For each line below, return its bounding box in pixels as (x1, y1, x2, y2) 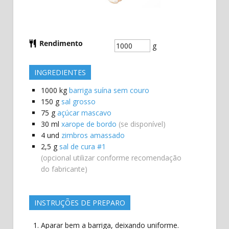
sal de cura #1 (59, 141, 106, 151)
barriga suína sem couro (68, 85, 149, 95)
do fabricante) (40, 164, 87, 174)
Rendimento (39, 38, 83, 48)
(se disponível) (118, 119, 166, 129)
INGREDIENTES (34, 67, 86, 77)
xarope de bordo (61, 119, 117, 129)
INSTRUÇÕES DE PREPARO (34, 197, 125, 208)
